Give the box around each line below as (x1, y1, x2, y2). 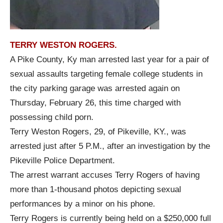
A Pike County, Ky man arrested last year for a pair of (10, 54, 209, 64)
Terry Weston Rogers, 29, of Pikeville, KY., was (10, 126, 186, 136)
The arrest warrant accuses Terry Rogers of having (10, 170, 200, 180)
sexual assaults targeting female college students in (10, 69, 203, 79)
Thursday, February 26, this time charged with (10, 98, 181, 108)
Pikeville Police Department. (10, 155, 115, 165)
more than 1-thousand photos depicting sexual (10, 184, 181, 194)
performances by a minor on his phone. (10, 199, 155, 209)
